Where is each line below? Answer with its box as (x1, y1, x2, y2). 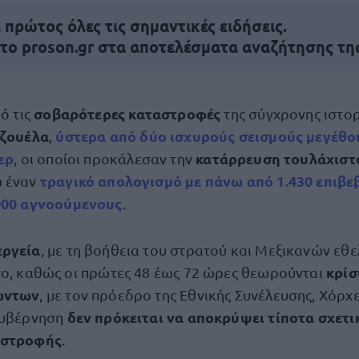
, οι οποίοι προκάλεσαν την (14, 150, 196, 167)
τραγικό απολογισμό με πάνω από (39, 171, 277, 190)
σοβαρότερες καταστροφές (34, 104, 221, 123)
